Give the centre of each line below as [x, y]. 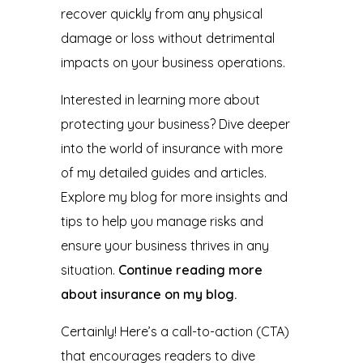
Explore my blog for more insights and [174, 197]
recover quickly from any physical [161, 14]
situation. [89, 270]
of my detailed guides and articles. [163, 173]
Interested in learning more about [160, 100]
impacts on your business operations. [173, 63]
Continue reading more [190, 270]
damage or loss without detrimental [167, 38]
